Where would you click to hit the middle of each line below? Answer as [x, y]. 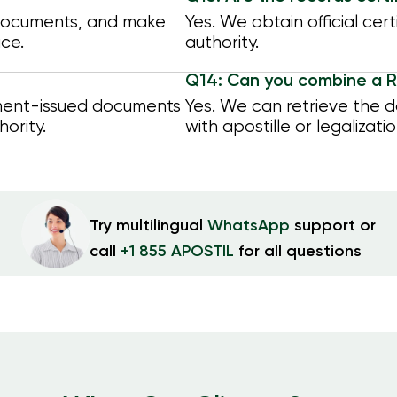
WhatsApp [249, 226]
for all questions [298, 252]
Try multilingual [148, 226]
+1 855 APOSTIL [177, 252]
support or [333, 226]
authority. [222, 43]
